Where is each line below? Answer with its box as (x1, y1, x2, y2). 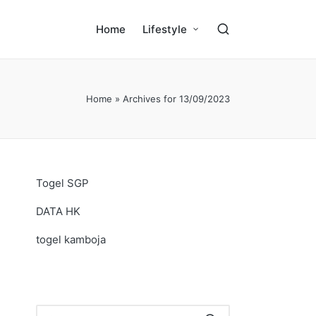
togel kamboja (36, 233, 106, 246)
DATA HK (36, 205, 80, 218)
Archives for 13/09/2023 (123, 93, 230, 104)
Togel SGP (36, 176, 89, 190)
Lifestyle (142, 23, 188, 36)
